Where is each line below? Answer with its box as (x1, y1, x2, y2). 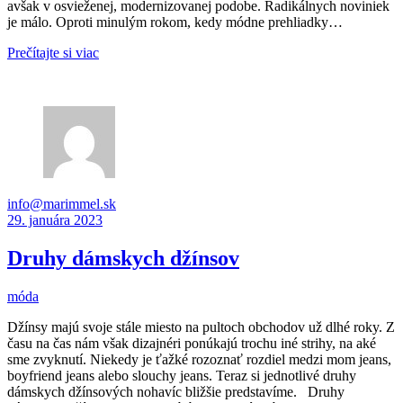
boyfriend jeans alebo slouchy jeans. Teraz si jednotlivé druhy (7, 367, 356, 383)
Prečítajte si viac (7, 44, 99, 60)
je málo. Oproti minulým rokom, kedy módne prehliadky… (7, 13, 343, 30)
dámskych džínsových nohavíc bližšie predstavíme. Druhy (7, 383, 345, 399)
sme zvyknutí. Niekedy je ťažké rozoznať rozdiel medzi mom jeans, (7, 351, 391, 367)
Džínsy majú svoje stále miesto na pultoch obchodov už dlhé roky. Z (7, 318, 395, 335)
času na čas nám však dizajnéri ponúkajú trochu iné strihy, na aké (7, 335, 376, 351)
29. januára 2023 (7, 211, 103, 228)
